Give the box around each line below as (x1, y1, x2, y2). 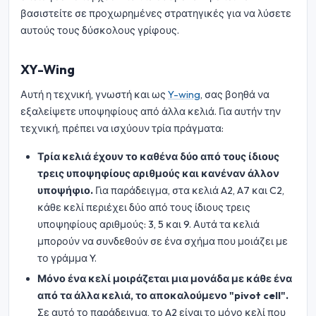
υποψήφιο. (37, 183, 93, 197)
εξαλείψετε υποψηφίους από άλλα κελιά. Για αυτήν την (20, 104, 281, 118)
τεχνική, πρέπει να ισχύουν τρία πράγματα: (20, 121, 224, 135)
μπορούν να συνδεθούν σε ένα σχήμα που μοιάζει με (37, 234, 288, 248)
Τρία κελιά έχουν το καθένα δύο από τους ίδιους (37, 150, 279, 163)
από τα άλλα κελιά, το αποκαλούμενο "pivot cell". (37, 289, 288, 303)
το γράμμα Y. (37, 251, 97, 265)
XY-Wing (20, 61, 75, 78)
